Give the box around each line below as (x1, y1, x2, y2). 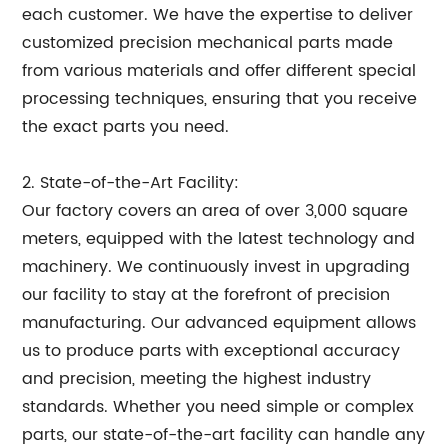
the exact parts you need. (22, 114, 230, 140)
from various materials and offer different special (22, 58, 417, 84)
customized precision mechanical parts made (22, 30, 394, 56)
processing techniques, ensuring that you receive (22, 86, 418, 112)
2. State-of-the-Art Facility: (22, 170, 240, 196)
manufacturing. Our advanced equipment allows (22, 310, 417, 336)
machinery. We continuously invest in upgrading (22, 254, 411, 280)
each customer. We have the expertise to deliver (22, 2, 414, 28)
